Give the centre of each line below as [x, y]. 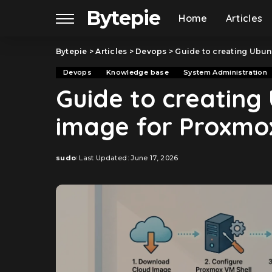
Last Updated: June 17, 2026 [129, 158]
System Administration [225, 72]
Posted [70, 162]
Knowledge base [138, 72]
